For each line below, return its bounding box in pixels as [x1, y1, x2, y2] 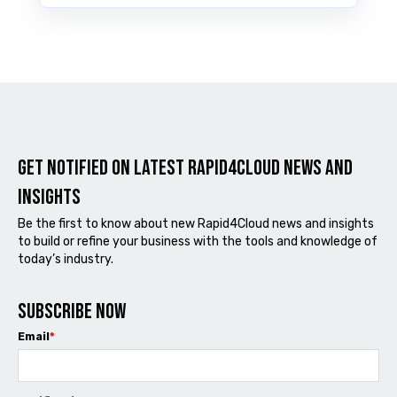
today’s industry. [18, 252, 113, 268]
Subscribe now [18, 299, 126, 325]
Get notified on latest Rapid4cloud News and [18, 154, 353, 181]
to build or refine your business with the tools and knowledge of [18, 234, 378, 250]
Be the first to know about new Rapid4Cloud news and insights [18, 216, 374, 232]
